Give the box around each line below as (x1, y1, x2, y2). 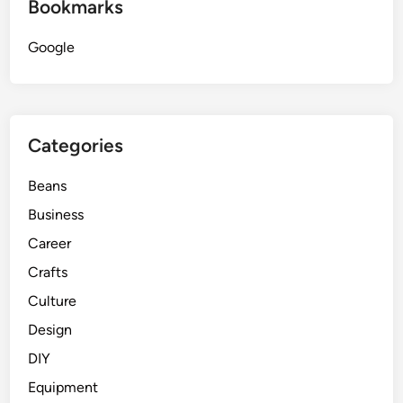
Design (28, 321, 73, 339)
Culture (28, 292, 77, 310)
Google (28, 39, 76, 57)
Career (28, 235, 72, 253)
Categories (28, 134, 124, 157)
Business (28, 206, 85, 224)
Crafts (28, 264, 68, 282)
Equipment (28, 379, 99, 397)
